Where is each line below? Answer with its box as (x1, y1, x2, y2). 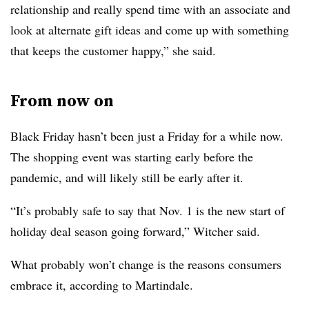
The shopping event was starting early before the (10, 148, 253, 166)
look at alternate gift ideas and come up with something (10, 21, 289, 39)
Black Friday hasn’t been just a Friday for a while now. (10, 128, 283, 145)
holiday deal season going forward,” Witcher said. (10, 223, 260, 240)
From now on (10, 89, 114, 112)
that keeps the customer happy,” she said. (10, 42, 220, 59)
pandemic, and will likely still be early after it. (10, 169, 243, 186)
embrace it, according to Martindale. (10, 277, 193, 294)
